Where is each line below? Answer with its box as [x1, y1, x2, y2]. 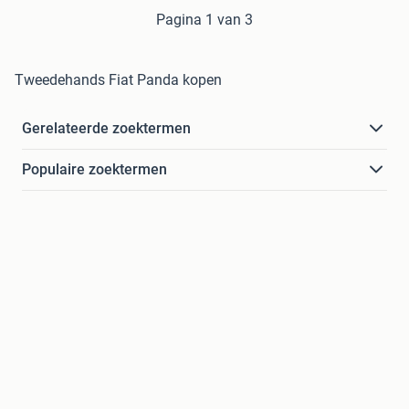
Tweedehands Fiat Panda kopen [15, 71, 222, 89]
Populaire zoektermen [22, 161, 167, 179]
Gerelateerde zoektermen [22, 120, 191, 138]
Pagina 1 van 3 [156, 11, 253, 29]
